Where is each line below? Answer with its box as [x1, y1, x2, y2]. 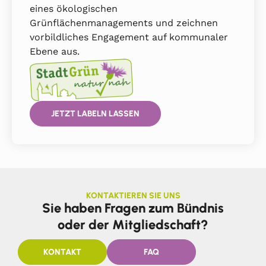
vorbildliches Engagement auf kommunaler [30, 31, 228, 43]
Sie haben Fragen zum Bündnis [42, 200, 224, 217]
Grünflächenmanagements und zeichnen [30, 17, 218, 29]
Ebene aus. [30, 46, 80, 58]
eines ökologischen [30, 3, 118, 15]
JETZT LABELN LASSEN [51, 109, 140, 119]
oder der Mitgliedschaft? [58, 217, 208, 233]
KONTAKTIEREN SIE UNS [85, 191, 180, 201]
